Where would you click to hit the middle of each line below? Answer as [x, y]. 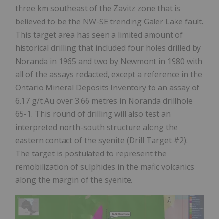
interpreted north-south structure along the [97, 127]
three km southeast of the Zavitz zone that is [98, 8]
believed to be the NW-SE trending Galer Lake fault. [109, 21]
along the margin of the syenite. [74, 180]
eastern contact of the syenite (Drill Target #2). [101, 140]
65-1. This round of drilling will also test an [93, 114]
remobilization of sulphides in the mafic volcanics [105, 166]
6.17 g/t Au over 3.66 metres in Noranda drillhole [104, 100]
